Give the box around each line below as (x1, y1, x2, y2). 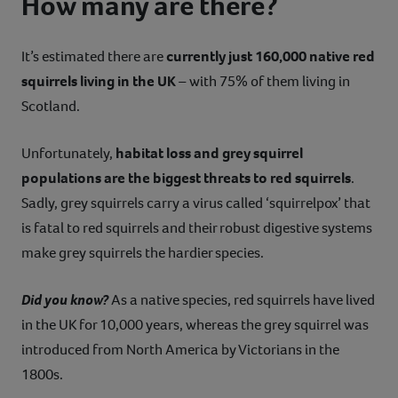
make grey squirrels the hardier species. (21, 242, 267, 263)
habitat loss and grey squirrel (115, 142, 303, 163)
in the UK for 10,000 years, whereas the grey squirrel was (21, 314, 369, 335)
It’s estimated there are (21, 45, 166, 67)
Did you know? (21, 289, 111, 310)
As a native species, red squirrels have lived (111, 289, 375, 310)
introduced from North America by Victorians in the (21, 338, 339, 360)
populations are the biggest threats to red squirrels (21, 167, 351, 188)
